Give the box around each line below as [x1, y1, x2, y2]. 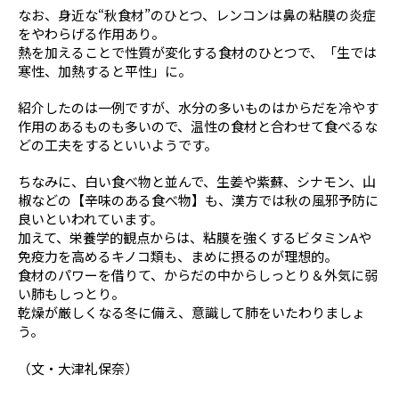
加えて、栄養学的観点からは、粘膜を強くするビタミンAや [18, 227, 371, 247]
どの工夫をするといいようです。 [18, 134, 217, 154]
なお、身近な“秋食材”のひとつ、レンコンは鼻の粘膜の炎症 [18, 4, 376, 24]
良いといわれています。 [18, 208, 163, 228]
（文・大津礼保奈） [18, 358, 138, 378]
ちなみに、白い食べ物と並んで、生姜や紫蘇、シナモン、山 [18, 171, 376, 191]
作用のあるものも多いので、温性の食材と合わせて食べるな [18, 116, 378, 135]
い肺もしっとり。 [18, 283, 125, 303]
